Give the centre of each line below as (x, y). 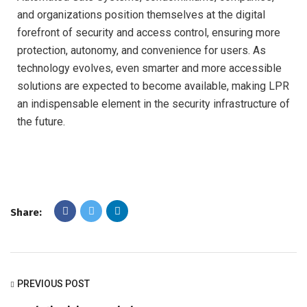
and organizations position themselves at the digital (141, 15)
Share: (26, 213)
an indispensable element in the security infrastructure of (153, 104)
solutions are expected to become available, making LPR (153, 86)
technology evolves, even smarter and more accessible (149, 69)
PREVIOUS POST (53, 284)
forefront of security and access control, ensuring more (149, 33)
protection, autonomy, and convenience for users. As (142, 51)
